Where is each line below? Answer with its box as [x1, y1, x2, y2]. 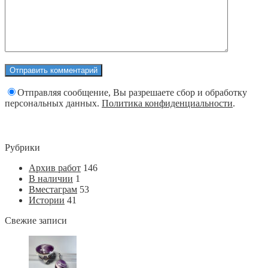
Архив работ [29, 163, 81, 173]
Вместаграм [29, 184, 77, 195]
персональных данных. [5, 98, 102, 109]
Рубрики [5, 142, 40, 153]
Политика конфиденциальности [102, 98, 233, 109]
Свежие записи [5, 215, 67, 226]
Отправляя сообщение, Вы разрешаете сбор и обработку [17, 87, 247, 98]
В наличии [29, 173, 73, 184]
